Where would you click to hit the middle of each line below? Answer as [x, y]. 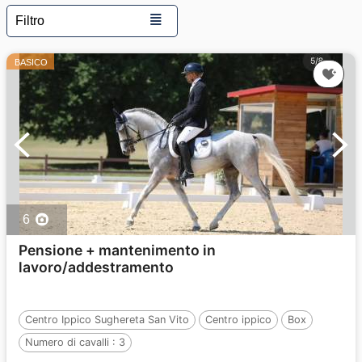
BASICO [31, 62]
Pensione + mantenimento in [117, 250]
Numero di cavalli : [72, 342]
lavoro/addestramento [96, 267]
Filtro [30, 21]
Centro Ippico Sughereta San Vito [107, 320]
